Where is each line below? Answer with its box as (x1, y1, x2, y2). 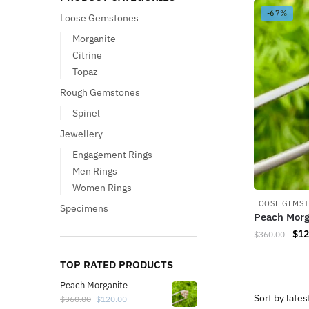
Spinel (72, 107, 100, 120)
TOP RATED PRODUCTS (60, 258, 173, 272)
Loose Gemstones (60, 12, 139, 25)
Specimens (60, 201, 108, 215)
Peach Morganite (60, 279, 128, 292)
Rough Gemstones (60, 86, 140, 99)
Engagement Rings (72, 148, 152, 161)
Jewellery (60, 127, 103, 140)
